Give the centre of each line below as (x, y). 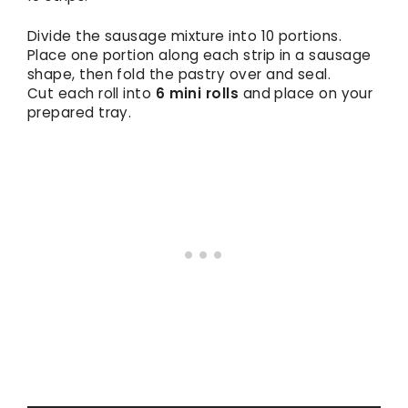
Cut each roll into (92, 93)
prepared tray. (80, 112)
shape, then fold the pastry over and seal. (179, 74)
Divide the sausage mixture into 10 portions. (185, 36)
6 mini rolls (197, 93)
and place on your (306, 93)
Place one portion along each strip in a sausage (199, 55)
